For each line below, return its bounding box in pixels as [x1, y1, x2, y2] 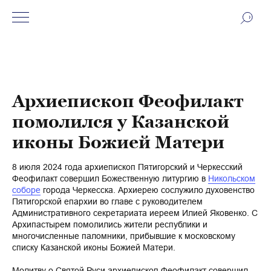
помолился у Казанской [12, 112, 229, 131]
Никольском [208, 174, 255, 183]
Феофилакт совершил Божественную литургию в [12, 174, 208, 183]
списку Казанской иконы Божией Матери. [12, 243, 175, 252]
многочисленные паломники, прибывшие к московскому [12, 231, 235, 241]
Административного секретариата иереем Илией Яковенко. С [12, 208, 258, 218]
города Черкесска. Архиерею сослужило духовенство [41, 185, 255, 195]
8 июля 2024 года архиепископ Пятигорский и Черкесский [12, 162, 243, 172]
